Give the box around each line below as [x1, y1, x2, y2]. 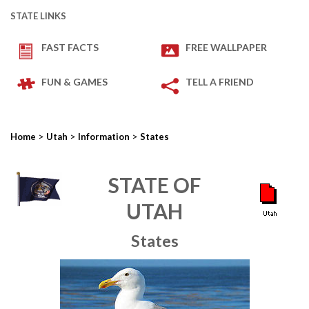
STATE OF [108, 172, 201, 197]
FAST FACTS [41, 41, 99, 53]
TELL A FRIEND [186, 76, 254, 88]
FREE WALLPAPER [186, 41, 267, 53]
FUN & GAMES [41, 76, 108, 88]
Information [78, 131, 130, 142]
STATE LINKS [10, 10, 66, 21]
